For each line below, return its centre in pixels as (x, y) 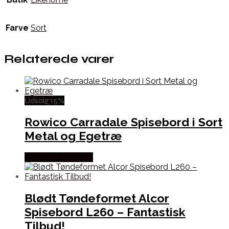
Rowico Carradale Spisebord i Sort (123, 122)
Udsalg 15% (44, 100)
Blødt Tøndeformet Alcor (97, 198)
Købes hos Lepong (59, 157)
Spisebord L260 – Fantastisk (105, 212)
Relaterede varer (59, 59)
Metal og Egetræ (73, 135)
